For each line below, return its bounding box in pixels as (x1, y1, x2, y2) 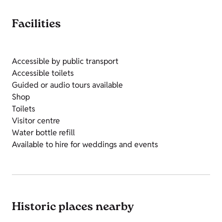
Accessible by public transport (12, 56, 118, 67)
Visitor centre (12, 115, 60, 126)
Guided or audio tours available (12, 80, 123, 91)
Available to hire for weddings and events (12, 139, 158, 150)
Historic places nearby (12, 199, 134, 217)
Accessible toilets (12, 68, 74, 79)
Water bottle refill (12, 127, 75, 138)
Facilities (12, 16, 61, 34)
